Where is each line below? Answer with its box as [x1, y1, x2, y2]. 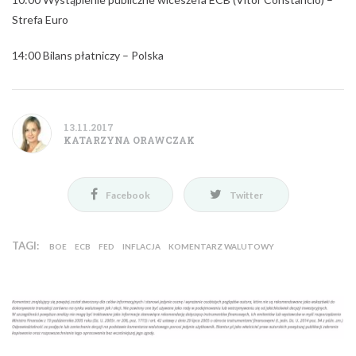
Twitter [229, 189, 263, 202]
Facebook [105, 189, 150, 202]
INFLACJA [122, 242, 161, 252]
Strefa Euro [12, 13, 68, 27]
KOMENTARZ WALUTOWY [168, 242, 274, 252]
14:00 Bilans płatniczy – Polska [12, 48, 164, 63]
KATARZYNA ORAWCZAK [64, 133, 195, 147]
